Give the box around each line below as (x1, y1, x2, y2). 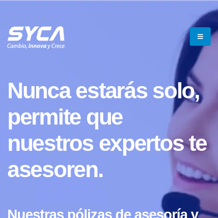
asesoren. (7, 157, 103, 182)
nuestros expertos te (7, 131, 207, 156)
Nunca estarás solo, (7, 78, 200, 103)
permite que (7, 105, 123, 129)
